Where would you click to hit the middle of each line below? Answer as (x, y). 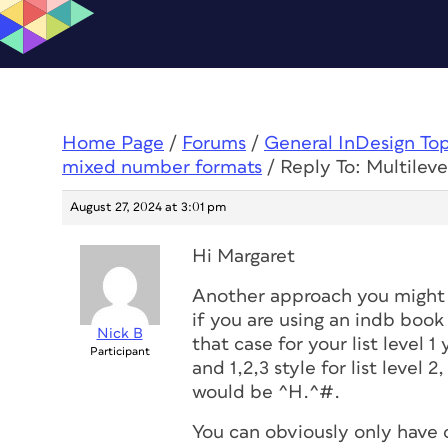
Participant (119, 351)
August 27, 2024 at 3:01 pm (148, 207)
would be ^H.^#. (266, 392)
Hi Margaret (243, 256)
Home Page (113, 143)
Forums (214, 143)
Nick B (119, 333)
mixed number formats (162, 167)
